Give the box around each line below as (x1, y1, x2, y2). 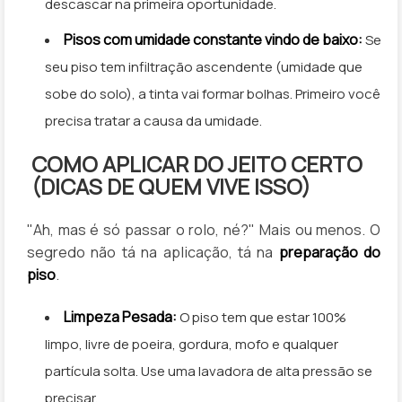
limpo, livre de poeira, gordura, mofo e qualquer (45, 335, 338, 354)
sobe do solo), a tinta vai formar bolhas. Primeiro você (45, 84, 380, 104)
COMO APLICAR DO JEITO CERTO (31, 148, 363, 179)
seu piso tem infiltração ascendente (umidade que (45, 57, 363, 77)
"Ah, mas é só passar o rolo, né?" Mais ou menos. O (27, 219, 380, 240)
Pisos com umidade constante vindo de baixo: (64, 30, 363, 50)
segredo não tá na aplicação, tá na (27, 241, 279, 262)
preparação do (278, 241, 380, 262)
